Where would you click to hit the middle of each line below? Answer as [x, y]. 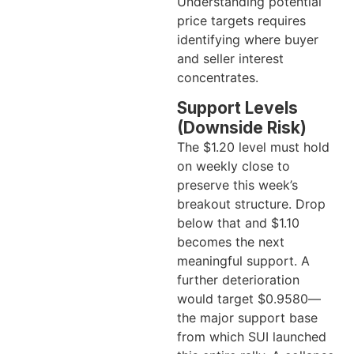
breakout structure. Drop [251, 204]
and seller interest [230, 58]
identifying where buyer [248, 39]
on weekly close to [233, 166]
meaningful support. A [243, 261]
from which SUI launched [252, 337]
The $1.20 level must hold [253, 147]
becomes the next [231, 242]
